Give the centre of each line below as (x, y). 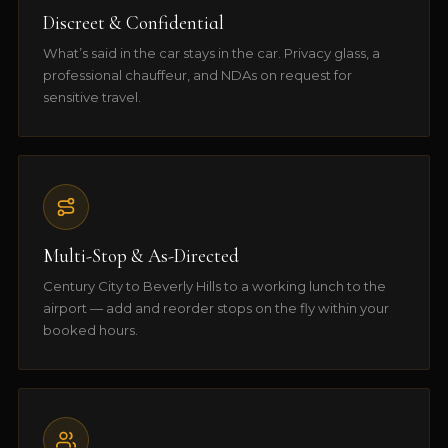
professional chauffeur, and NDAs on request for (197, 74)
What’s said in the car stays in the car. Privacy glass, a (211, 52)
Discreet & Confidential (133, 22)
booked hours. (90, 329)
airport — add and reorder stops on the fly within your (215, 307)
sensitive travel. (91, 96)
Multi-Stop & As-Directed (140, 255)
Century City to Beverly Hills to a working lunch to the (214, 285)
